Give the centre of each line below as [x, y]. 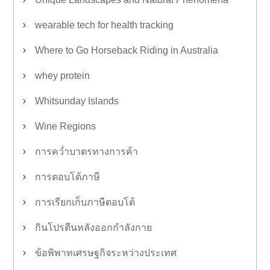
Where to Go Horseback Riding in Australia [127, 50]
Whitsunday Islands [77, 101]
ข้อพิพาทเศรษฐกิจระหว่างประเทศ [106, 253]
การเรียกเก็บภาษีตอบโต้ [85, 202]
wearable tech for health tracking [104, 25]
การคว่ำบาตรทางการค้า [86, 152]
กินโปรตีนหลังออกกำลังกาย [93, 228]
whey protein [62, 76]
